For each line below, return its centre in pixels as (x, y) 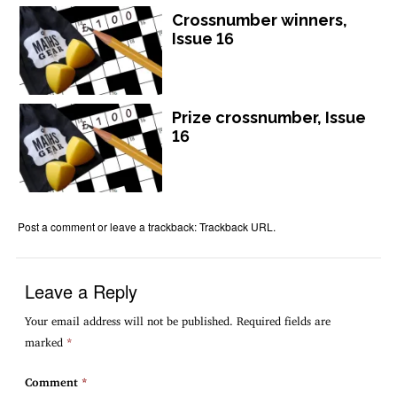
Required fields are (284, 319)
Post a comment (57, 226)
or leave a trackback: (148, 226)
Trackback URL (237, 226)
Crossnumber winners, (260, 19)
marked (46, 340)
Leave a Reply (82, 291)
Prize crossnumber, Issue (269, 117)
